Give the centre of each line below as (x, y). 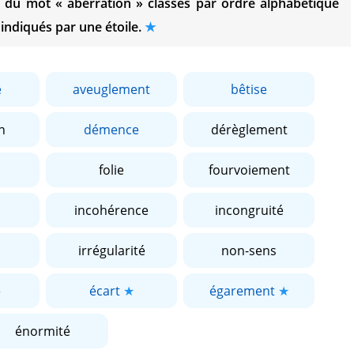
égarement (242, 291)
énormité (43, 331)
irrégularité (111, 250)
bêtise (249, 89)
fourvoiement (249, 170)
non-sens (249, 250)
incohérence (111, 210)
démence (111, 130)
